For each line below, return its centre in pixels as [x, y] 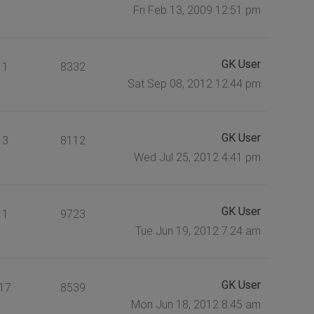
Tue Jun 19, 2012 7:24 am [198, 231]
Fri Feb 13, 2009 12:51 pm [197, 10]
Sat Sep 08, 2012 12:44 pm [194, 83]
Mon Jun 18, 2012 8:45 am [196, 304]
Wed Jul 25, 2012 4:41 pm [197, 157]
